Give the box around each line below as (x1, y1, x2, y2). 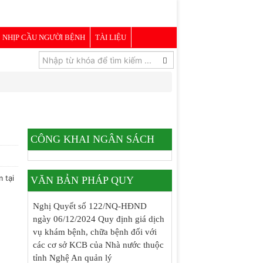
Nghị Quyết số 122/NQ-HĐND (32, 201, 147, 211)
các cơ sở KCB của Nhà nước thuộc (32, 240, 164, 249)
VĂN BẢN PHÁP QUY (30, 174, 134, 186)
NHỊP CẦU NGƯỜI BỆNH (2, 33, 85, 42)
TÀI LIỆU (95, 33, 126, 42)
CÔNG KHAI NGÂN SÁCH (30, 133, 154, 145)
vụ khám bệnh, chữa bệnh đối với (32, 227, 157, 237)
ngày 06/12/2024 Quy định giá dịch (32, 214, 164, 224)
